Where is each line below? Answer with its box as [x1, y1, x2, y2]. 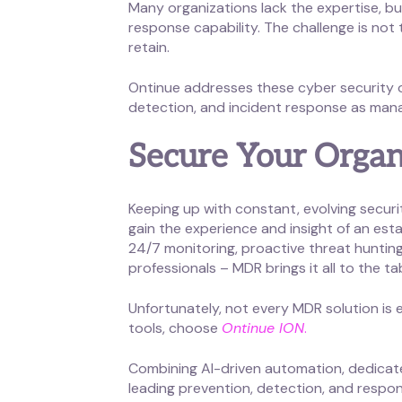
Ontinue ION [222, 319, 305, 338]
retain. [128, 37, 170, 57]
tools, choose [128, 319, 223, 338]
